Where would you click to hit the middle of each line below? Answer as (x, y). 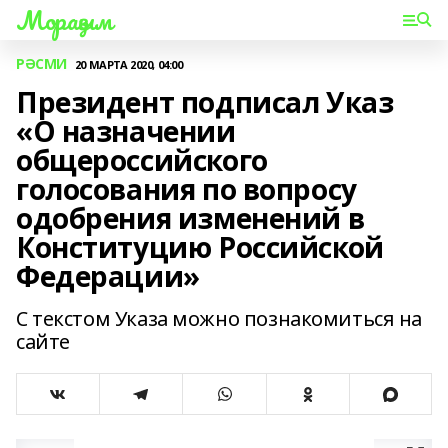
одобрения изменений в (190, 218)
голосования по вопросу (186, 189)
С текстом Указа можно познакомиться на (219, 318)
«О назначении (126, 131)
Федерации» (108, 276)
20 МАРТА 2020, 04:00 (128, 64)
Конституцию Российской (200, 247)
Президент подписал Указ (205, 102)
